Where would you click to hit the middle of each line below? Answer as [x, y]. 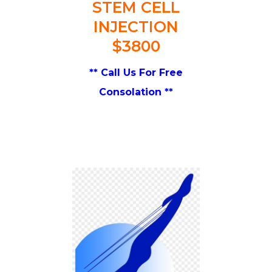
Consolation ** [136, 92]
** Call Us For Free [136, 72]
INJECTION [136, 26]
